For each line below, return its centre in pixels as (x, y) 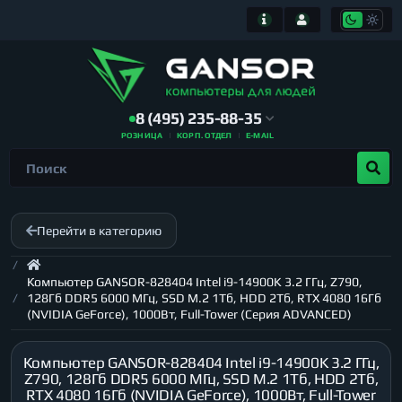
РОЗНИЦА (142, 135)
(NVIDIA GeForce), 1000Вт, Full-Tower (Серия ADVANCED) (189, 314)
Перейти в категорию (99, 231)
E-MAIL (260, 135)
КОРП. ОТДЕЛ (205, 135)
